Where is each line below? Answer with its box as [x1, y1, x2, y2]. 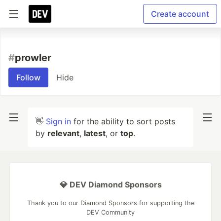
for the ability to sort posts [71, 116, 175, 126]
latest [84, 128, 106, 138]
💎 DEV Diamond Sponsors [59, 180, 162, 189]
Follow [16, 73, 40, 82]
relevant [47, 128, 79, 138]
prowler [15, 52, 51, 64]
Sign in [46, 116, 71, 126]
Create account [151, 9, 209, 19]
